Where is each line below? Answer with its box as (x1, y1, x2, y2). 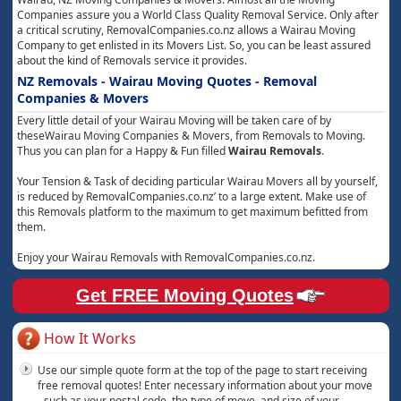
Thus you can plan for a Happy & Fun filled (16, 143, 228, 158)
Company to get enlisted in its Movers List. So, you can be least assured (16, 38, 371, 53)
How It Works (43, 328, 136, 348)
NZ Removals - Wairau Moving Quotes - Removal (16, 73, 317, 90)
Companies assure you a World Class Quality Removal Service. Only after (16, 7, 379, 22)
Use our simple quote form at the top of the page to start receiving (37, 363, 367, 378)
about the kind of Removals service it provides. (16, 53, 247, 68)
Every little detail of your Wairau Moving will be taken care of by (16, 113, 331, 128)
